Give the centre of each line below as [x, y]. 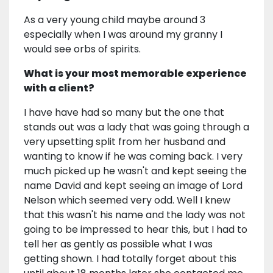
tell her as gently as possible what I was [118, 244]
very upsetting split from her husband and [125, 141]
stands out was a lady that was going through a [136, 127]
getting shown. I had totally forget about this [130, 258]
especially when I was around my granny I [123, 34]
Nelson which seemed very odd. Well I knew [127, 200]
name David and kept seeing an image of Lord [133, 185]
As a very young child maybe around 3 [115, 19]
